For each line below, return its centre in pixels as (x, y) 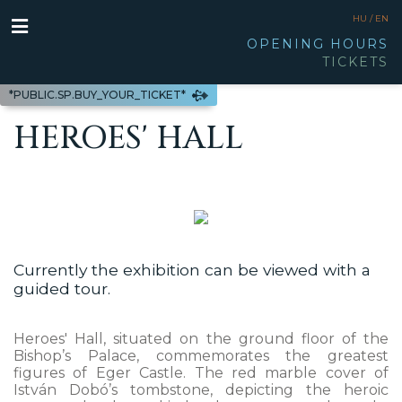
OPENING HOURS (318, 44)
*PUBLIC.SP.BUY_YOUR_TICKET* (99, 94)
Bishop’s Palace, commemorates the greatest (201, 356)
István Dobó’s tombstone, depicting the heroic (201, 390)
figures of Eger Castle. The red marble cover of (201, 373)
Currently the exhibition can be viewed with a (192, 270)
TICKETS (355, 62)
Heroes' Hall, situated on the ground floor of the (201, 339)
